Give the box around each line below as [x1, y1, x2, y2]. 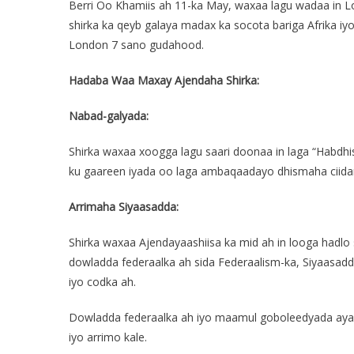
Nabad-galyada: [69, 108, 149, 123]
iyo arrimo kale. [69, 330, 147, 345]
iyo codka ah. [69, 274, 136, 289]
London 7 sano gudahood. [69, 37, 204, 52]
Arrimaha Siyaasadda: [69, 199, 179, 214]
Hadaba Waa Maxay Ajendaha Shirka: [69, 73, 259, 88]
